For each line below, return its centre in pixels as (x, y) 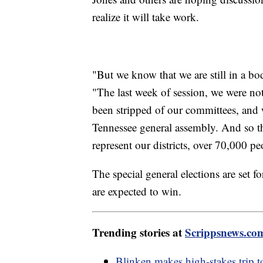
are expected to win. (137, 191)
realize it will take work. (146, 17)
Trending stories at (139, 232)
